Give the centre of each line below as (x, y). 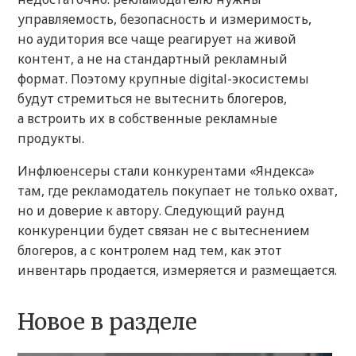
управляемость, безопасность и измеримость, (164, 19)
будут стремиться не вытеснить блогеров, (152, 99)
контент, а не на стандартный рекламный (153, 59)
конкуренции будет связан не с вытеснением (164, 231)
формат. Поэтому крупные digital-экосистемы (163, 79)
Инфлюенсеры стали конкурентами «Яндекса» (166, 171)
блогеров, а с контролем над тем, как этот (150, 251)
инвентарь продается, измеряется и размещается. (177, 271)
